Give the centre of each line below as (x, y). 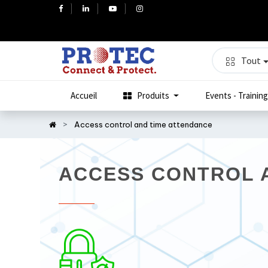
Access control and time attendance (144, 125)
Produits (153, 96)
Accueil (83, 96)
